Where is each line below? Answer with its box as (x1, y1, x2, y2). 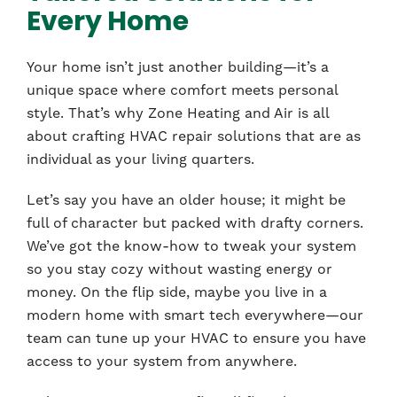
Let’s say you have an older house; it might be (27, 191, 346, 208)
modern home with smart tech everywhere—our (27, 306, 363, 323)
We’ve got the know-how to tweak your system (27, 237, 356, 254)
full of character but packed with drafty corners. (27, 214, 363, 231)
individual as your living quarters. (27, 150, 254, 167)
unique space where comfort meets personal (27, 81, 338, 98)
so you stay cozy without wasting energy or (27, 260, 332, 277)
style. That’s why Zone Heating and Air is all (27, 104, 329, 121)
